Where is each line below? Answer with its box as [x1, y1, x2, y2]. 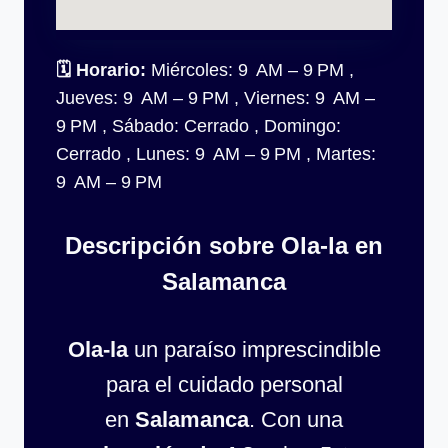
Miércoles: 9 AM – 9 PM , [146, 60, 354, 81]
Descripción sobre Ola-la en [65, 232, 383, 260]
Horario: [76, 60, 146, 81]
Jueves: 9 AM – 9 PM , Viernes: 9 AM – [56, 88, 375, 109]
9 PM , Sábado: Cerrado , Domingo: [56, 116, 341, 137]
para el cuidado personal [105, 372, 343, 398]
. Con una [249, 407, 343, 433]
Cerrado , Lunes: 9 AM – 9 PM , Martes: [56, 144, 376, 165]
